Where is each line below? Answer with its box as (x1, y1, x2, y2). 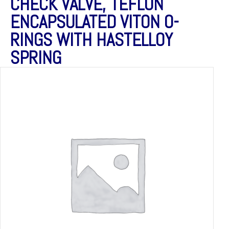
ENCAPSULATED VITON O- (10, 10, 179, 33)
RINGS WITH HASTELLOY (10, 28, 173, 51)
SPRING (10, 46, 61, 69)
